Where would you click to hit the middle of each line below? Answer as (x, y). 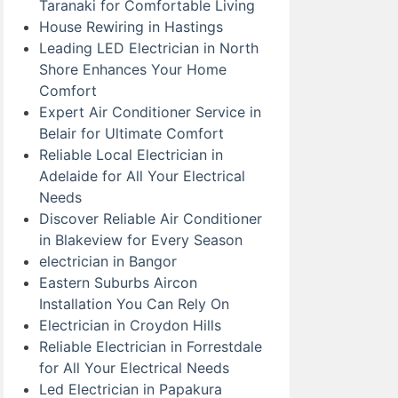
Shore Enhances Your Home (133, 69)
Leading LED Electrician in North (149, 48)
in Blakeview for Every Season (141, 240)
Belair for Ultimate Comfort (131, 133)
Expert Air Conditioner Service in (150, 112)
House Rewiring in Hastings (131, 27)
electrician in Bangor (108, 261)
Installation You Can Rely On (134, 304)
